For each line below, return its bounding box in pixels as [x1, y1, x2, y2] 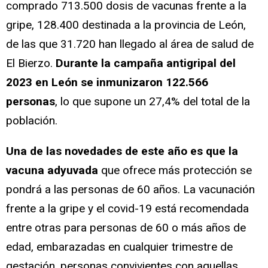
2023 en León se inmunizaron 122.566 [6, 75, 208, 89]
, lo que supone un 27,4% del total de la [55, 94, 250, 108]
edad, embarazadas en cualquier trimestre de [6, 239, 233, 254]
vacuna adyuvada [6, 163, 98, 177]
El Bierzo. [6, 56, 56, 70]
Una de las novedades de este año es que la [6, 144, 238, 158]
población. [6, 113, 57, 127]
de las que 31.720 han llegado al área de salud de [6, 36, 254, 51]
